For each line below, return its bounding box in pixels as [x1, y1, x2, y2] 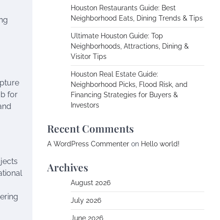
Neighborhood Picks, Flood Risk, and [71, 81, 188, 88]
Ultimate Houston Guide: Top [71, 32, 163, 40]
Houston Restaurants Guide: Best [71, 4, 176, 12]
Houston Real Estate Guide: [71, 70, 158, 78]
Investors [71, 101, 99, 109]
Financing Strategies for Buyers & [71, 91, 178, 99]
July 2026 [71, 196, 101, 204]
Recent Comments [47, 121, 134, 135]
